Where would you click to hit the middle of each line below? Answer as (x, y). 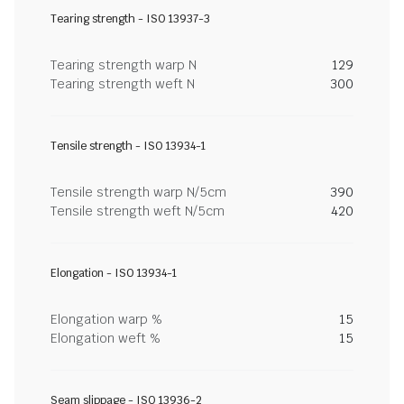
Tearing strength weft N (123, 84)
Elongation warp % (106, 319)
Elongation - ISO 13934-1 (114, 273)
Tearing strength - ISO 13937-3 (130, 19)
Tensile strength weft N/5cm (138, 211)
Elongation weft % (106, 338)
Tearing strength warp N (124, 65)
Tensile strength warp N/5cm (138, 192)
